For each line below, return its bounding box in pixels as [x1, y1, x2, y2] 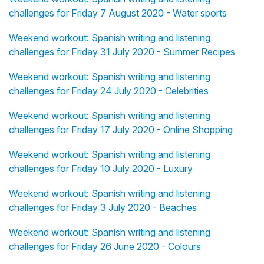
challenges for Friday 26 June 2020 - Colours [9, 240, 201, 253]
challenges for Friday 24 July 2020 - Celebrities [9, 85, 209, 97]
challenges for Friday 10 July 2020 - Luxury [9, 163, 193, 175]
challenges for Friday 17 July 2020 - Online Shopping [9, 124, 233, 136]
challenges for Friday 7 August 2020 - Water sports [9, 7, 227, 19]
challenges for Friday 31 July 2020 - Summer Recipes [9, 46, 235, 58]
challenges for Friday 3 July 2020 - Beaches [9, 202, 197, 214]
